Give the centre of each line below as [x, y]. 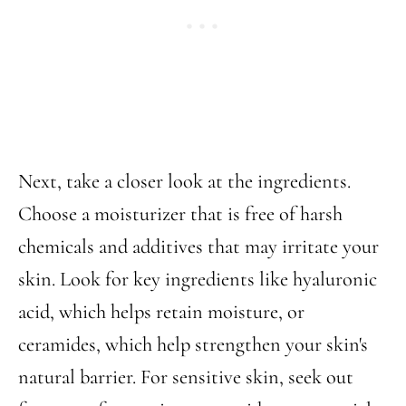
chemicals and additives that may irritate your [198, 246]
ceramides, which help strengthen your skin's [193, 344]
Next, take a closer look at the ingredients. [184, 181]
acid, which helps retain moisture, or [161, 311]
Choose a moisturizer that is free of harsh [180, 213]
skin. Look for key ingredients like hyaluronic [198, 279]
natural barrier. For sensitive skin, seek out [186, 377]
